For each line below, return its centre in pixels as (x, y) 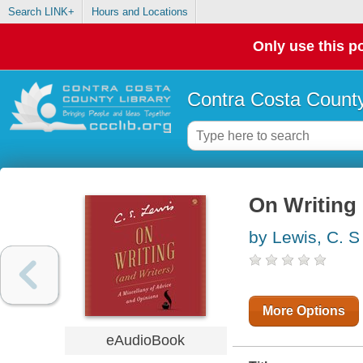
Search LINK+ (41, 12)
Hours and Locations (139, 12)
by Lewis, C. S (304, 237)
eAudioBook (146, 340)
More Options (303, 311)
